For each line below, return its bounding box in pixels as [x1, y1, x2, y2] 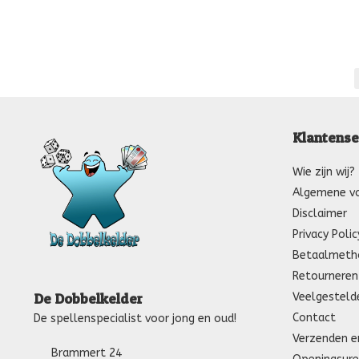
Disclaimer [292, 206, 347, 220]
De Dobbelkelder [34, 290, 143, 308]
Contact [292, 310, 336, 325]
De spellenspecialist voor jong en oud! [34, 312, 236, 326]
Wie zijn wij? [292, 164, 355, 179]
